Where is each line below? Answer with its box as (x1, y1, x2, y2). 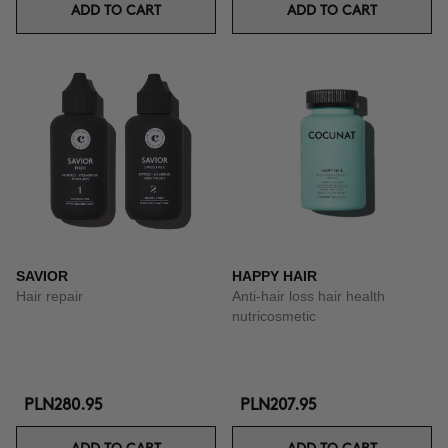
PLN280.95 (24, 398, 103, 413)
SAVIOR (16, 268, 68, 284)
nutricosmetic (232, 308, 316, 324)
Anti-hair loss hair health (232, 288, 385, 304)
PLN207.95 (240, 398, 317, 413)
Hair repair (16, 288, 83, 304)
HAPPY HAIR (232, 268, 317, 284)
